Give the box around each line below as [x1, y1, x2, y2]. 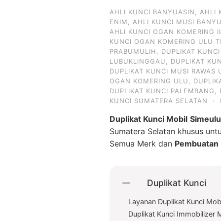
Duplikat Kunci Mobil [110, 114, 187, 124]
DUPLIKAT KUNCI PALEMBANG [110, 87, 215, 95]
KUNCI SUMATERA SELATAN [110, 97, 208, 105]
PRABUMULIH [110, 47, 156, 55]
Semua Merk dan [110, 139, 175, 148]
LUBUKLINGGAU [110, 57, 166, 65]
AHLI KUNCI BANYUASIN [110, 8, 195, 16]
